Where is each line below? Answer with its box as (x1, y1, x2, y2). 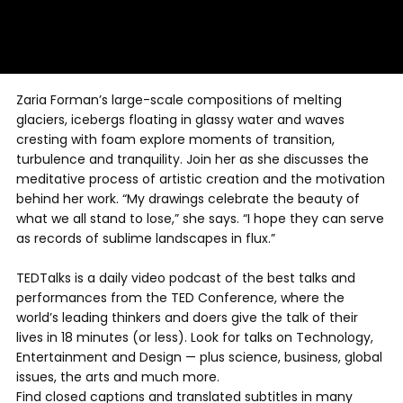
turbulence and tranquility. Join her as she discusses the (16, 150, 369, 168)
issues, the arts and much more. (16, 368, 219, 386)
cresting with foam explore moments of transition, (16, 130, 335, 148)
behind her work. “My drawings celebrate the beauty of (16, 190, 360, 208)
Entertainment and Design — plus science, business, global (16, 348, 382, 366)
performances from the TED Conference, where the (16, 289, 345, 307)
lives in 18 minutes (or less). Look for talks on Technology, (16, 328, 373, 346)
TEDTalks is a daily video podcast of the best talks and (16, 269, 355, 287)
